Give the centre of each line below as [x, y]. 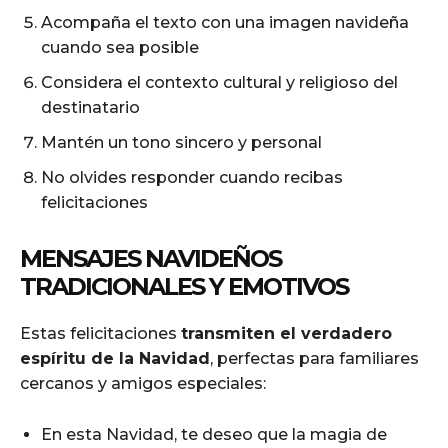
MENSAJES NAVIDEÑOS [150, 258]
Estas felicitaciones [100, 333]
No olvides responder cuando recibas [192, 177]
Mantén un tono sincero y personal [181, 142]
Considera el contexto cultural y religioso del [219, 82]
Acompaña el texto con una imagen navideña [225, 22]
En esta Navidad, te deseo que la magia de [214, 434]
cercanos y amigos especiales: [143, 383]
